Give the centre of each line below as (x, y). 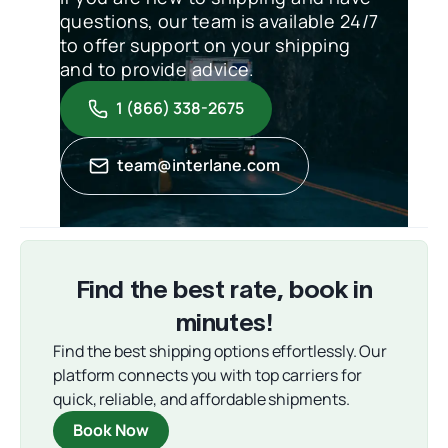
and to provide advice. (157, 68)
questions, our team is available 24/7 (219, 20)
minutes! (224, 321)
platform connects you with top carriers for (207, 374)
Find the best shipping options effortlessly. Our (220, 350)
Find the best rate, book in (224, 288)
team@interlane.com (198, 165)
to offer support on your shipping (205, 44)
